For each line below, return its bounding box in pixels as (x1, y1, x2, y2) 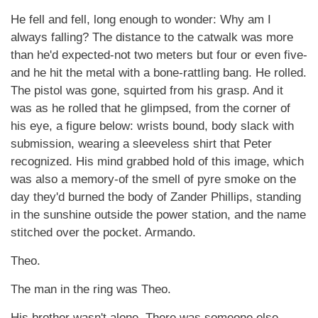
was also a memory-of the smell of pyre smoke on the (11, 172, 296, 186)
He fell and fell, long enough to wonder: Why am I (11, 13, 271, 26)
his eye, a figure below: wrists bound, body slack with (11, 119, 294, 133)
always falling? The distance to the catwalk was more (11, 31, 293, 44)
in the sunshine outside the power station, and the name (11, 208, 306, 221)
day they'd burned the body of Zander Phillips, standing (11, 190, 301, 204)
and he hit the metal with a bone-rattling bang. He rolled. (11, 66, 307, 79)
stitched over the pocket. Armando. (11, 226, 196, 239)
